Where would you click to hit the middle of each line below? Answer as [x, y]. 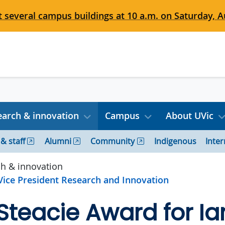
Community [113, 141]
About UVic [189, 116]
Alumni [58, 141]
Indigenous [175, 141]
